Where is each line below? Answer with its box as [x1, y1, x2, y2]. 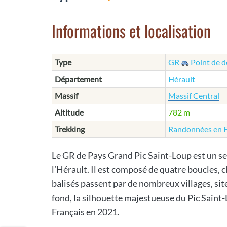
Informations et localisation [52, 19, 211, 43]
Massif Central [168, 91, 219, 100]
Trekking [55, 124, 85, 134]
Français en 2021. [52, 206, 120, 217]
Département [55, 74, 102, 84]
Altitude [55, 107, 84, 117]
